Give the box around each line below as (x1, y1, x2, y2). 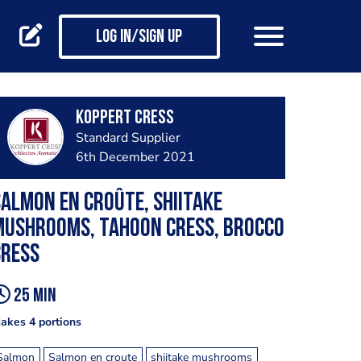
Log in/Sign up (96, 28, 182, 48)
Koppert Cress (75, 109, 174, 128)
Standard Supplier (75, 129, 180, 147)
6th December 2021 (75, 148, 195, 166)
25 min (10, 287, 56, 306)
